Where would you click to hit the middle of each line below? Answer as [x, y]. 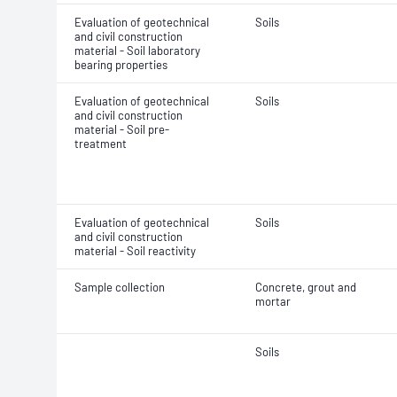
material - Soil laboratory [137, 51]
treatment [101, 144]
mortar [273, 301]
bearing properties [121, 65]
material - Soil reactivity [135, 251]
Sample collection [120, 287]
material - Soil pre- [122, 129]
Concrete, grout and [306, 287]
